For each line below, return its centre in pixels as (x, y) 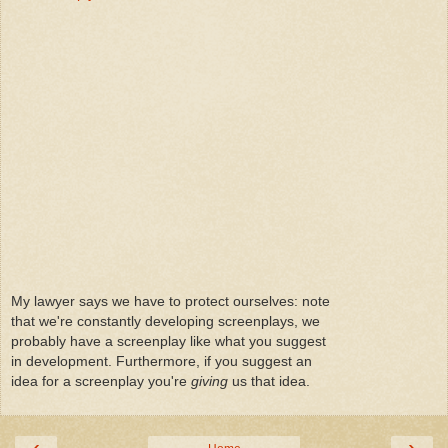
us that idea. (269, 380)
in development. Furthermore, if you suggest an (161, 360)
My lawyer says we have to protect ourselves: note (170, 300)
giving (209, 380)
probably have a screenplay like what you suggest (168, 340)
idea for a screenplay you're (101, 380)
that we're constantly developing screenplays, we (165, 320)
